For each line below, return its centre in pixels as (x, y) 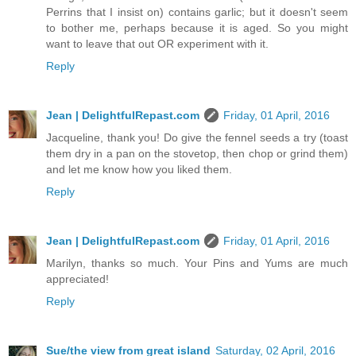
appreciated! (77, 279)
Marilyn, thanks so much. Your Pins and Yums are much (197, 263)
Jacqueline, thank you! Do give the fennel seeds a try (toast (197, 138)
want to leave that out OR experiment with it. (157, 44)
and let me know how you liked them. (139, 170)
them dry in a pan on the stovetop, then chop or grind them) (197, 154)
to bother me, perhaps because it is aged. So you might (197, 28)
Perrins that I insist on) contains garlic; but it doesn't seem (197, 12)
